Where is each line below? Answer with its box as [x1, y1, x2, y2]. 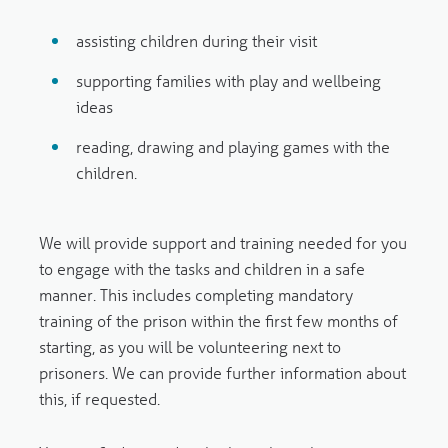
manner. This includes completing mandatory [38, 284, 353, 305]
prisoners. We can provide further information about [38, 362, 406, 383]
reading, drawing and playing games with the [76, 136, 391, 157]
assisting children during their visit [76, 30, 318, 51]
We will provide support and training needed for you [38, 232, 407, 253]
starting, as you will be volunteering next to [38, 336, 341, 357]
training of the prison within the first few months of [38, 310, 398, 331]
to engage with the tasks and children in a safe [38, 258, 365, 279]
